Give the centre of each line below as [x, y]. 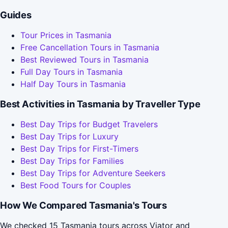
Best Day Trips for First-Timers [79, 149]
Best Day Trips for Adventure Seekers [93, 173]
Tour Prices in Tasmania [66, 35]
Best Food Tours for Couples [76, 186]
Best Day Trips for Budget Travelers [89, 124]
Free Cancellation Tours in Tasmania [90, 48]
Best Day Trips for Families [72, 161]
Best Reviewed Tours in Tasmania [84, 60]
